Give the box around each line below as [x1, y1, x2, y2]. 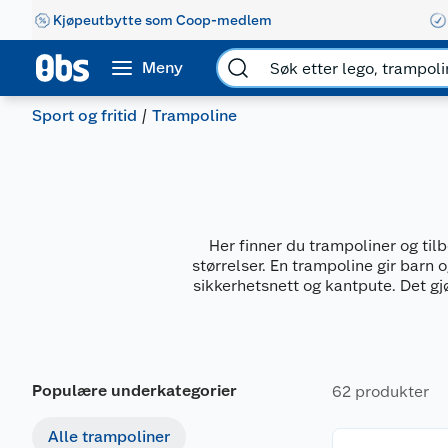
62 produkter [332, 382, 429, 401]
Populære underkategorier [32, 381, 237, 400]
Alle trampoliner [48, 427, 170, 446]
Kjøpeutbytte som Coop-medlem [53, 11, 272, 28]
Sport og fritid [32, 106, 137, 125]
